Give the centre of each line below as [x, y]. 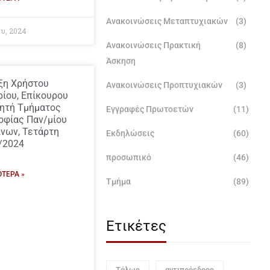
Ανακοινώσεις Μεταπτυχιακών [167, 21]
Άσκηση [121, 61]
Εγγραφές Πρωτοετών [150, 109]
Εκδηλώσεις [130, 133]
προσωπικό [129, 157]
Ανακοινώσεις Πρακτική [153, 45]
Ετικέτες [136, 226]
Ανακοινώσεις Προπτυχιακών [164, 85]
